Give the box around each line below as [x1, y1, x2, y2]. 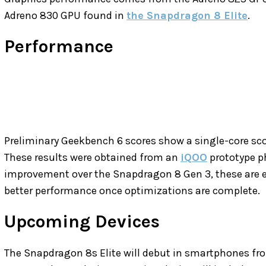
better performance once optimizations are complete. [4, 184, 260, 198]
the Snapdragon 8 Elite [126, 9, 248, 23]
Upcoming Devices [4, 211, 160, 233]
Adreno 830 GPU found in [4, 9, 126, 23]
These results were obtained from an [4, 151, 180, 164]
